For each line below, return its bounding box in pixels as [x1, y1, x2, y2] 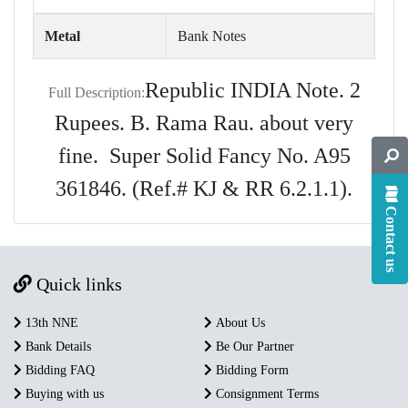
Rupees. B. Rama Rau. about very [55, 110, 353, 135]
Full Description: [47, 84, 145, 100]
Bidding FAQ [22, 362, 95, 377]
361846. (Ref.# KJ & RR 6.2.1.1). [56, 176, 352, 200]
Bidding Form [212, 362, 289, 377]
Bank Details [22, 339, 91, 353]
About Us [212, 315, 265, 330]
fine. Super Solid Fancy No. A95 [57, 143, 351, 168]
